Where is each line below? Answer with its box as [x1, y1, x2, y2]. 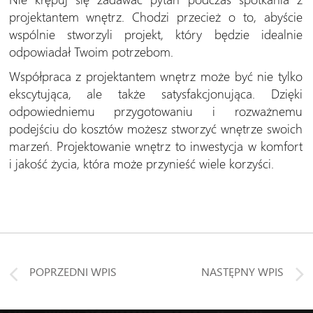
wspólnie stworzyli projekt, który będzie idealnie [8, 24, 303, 43]
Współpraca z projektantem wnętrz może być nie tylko [8, 66, 303, 85]
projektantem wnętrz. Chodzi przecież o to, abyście [8, 7, 303, 25]
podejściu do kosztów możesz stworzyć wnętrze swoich [8, 119, 303, 137]
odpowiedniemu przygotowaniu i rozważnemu [8, 101, 303, 119]
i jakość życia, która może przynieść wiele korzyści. [8, 154, 274, 172]
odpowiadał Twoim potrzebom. [8, 42, 173, 60]
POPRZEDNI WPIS [29, 263, 117, 279]
